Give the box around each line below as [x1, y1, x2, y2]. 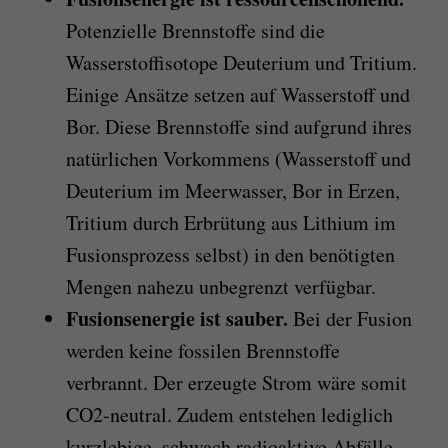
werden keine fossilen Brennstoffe [65, 336, 340, 364]
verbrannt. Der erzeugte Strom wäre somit [65, 368, 407, 396]
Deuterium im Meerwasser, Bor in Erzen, [65, 176, 400, 204]
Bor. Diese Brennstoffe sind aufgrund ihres [65, 112, 412, 140]
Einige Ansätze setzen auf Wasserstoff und [65, 80, 410, 108]
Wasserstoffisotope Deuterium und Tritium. [65, 48, 417, 76]
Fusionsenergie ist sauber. [65, 303, 288, 333]
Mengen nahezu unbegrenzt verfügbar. [65, 272, 376, 300]
